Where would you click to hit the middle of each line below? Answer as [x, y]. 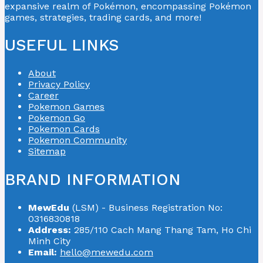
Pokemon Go [57, 118]
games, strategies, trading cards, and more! [103, 17]
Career [43, 96]
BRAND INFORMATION [93, 179]
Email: [43, 252]
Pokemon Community [77, 140]
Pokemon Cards [64, 129]
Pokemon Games [66, 107]
